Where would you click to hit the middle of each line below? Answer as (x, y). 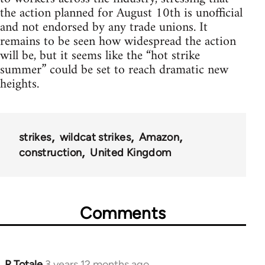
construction (51, 152)
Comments (123, 213)
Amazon (159, 137)
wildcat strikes (95, 137)
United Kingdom (131, 152)
